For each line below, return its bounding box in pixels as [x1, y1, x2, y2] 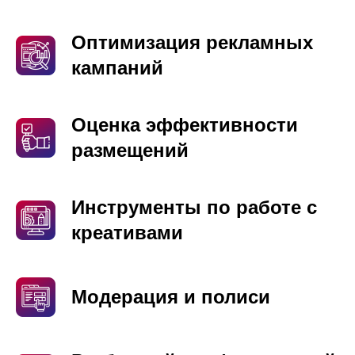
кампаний [71, 57, 163, 78]
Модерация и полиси [71, 286, 270, 307]
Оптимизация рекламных [71, 32, 313, 53]
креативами [71, 222, 183, 243]
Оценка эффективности [71, 114, 298, 136]
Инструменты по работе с [71, 197, 317, 218]
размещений [71, 139, 189, 161]
